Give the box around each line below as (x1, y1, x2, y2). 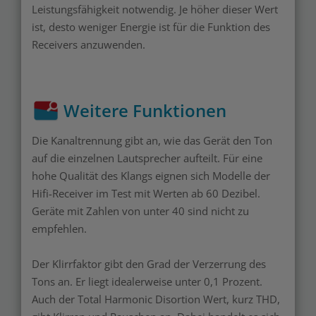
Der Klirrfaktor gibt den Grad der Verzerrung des (32, 257, 266, 272)
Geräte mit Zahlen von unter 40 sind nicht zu (32, 204, 249, 219)
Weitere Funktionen (63, 99, 226, 123)
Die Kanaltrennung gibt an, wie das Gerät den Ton (32, 133, 272, 148)
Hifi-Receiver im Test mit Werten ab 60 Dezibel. (32, 186, 260, 201)
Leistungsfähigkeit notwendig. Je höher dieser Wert (32, 2, 278, 17)
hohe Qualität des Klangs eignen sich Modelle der (32, 169, 270, 183)
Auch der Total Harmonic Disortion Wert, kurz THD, (32, 292, 280, 307)
